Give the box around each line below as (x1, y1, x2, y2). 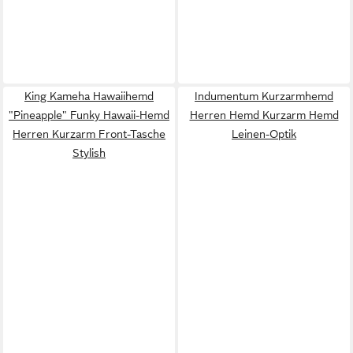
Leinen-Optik (232, 127, 296, 140)
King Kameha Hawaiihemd (24, 89, 154, 102)
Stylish (72, 146, 106, 159)
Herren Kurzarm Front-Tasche (13, 127, 165, 140)
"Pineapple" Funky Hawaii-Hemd (9, 108, 169, 121)
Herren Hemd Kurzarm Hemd (189, 108, 339, 121)
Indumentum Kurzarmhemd (195, 89, 333, 102)
